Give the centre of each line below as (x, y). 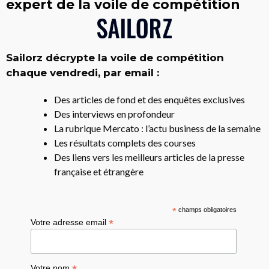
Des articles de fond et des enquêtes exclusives (150, 99)
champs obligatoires (206, 209)
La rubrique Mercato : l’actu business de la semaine (157, 128)
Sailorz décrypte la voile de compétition (115, 57)
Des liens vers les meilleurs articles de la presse (149, 157)
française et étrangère (99, 171)
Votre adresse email (70, 222)
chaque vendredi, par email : (83, 72)
